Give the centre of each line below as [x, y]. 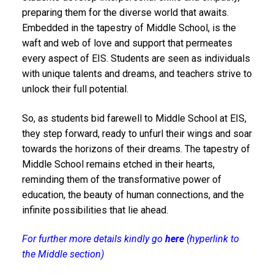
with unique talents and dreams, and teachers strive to [137, 73]
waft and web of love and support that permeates [127, 43]
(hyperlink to [212, 239]
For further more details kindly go [94, 239]
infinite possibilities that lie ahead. [95, 210]
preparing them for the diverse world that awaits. [125, 12]
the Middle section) [63, 254]
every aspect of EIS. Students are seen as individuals [136, 58]
